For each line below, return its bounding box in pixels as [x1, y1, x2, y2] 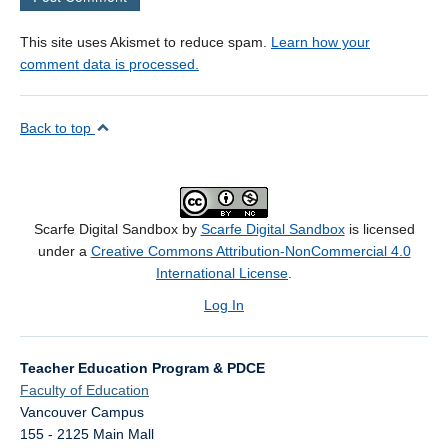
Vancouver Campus [20, 404, 144, 421]
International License [156, 265, 288, 282]
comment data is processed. [20, 56, 199, 73]
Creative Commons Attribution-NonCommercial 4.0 [90, 243, 411, 260]
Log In [204, 297, 244, 314]
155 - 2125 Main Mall [20, 426, 154, 443]
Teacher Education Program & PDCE [20, 360, 265, 377]
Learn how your [271, 34, 370, 51]
